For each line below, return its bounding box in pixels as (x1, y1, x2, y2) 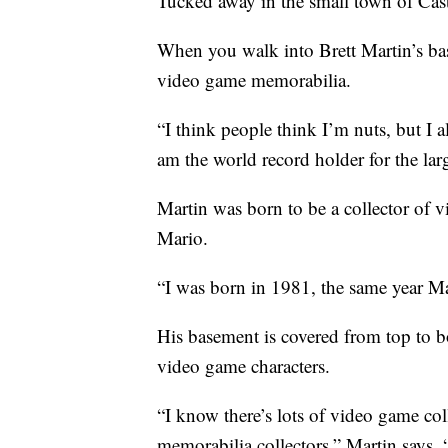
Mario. (157, 225, 208, 251)
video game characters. (157, 353, 330, 379)
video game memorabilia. (157, 67, 351, 93)
